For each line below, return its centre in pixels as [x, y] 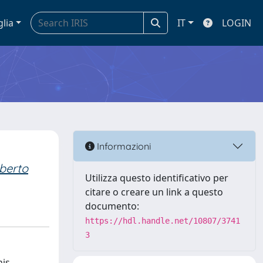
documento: [112, 206]
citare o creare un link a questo [154, 192]
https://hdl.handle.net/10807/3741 [163, 221]
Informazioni [123, 146]
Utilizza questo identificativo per [157, 178]
